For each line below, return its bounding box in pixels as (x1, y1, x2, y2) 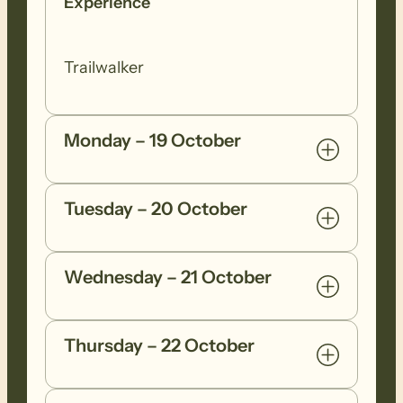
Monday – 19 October (64, 130, 242, 152)
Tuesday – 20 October (64, 198, 248, 220)
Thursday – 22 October (64, 335, 255, 357)
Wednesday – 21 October (64, 266, 273, 289)
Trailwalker (64, 58, 145, 78)
